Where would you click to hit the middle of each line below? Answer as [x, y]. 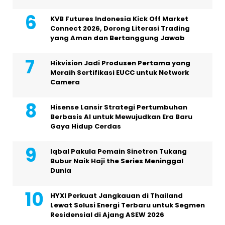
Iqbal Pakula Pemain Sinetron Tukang [119, 152]
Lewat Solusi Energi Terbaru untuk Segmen [128, 205]
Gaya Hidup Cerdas [86, 127]
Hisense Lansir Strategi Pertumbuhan [119, 107]
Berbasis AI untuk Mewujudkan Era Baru [121, 117]
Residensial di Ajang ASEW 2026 [107, 215]
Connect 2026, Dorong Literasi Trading [120, 29]
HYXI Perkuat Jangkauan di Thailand [117, 196]
